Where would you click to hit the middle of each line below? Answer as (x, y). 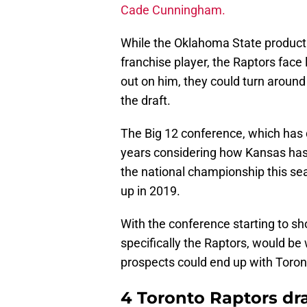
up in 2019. (150, 191)
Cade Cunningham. (173, 10)
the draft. (146, 101)
